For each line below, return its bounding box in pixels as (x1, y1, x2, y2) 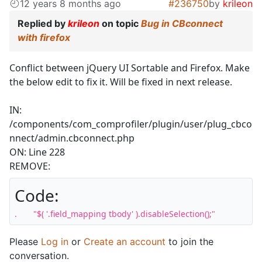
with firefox (18, 31, 70, 43)
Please (9, 235, 41, 247)
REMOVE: (9, 159, 50, 173)
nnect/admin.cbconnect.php (9, 131, 135, 144)
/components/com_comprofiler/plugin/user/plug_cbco (9, 117, 252, 130)
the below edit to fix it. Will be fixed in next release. (9, 75, 232, 88)
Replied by (18, 17, 68, 29)
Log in (41, 235, 68, 247)
